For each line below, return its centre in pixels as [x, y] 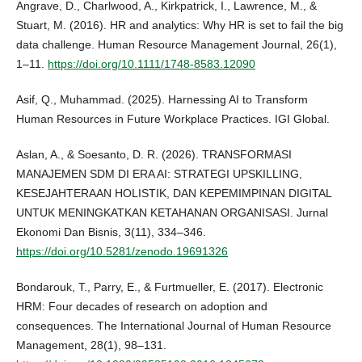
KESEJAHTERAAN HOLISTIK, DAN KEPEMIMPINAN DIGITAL [173, 194]
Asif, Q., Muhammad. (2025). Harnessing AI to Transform [162, 100]
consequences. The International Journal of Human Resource [173, 326]
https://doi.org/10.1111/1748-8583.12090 [151, 64]
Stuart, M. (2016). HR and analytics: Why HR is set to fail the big [179, 25]
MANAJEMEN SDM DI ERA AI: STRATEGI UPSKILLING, [159, 174]
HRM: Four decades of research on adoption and [141, 307]
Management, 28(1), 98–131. [91, 345]
